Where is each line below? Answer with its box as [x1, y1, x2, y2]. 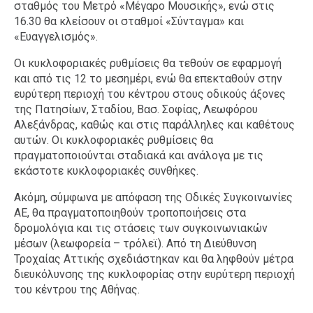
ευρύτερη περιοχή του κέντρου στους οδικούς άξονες [14, 87, 286, 101]
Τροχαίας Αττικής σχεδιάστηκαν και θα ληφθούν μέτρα [14, 252, 293, 266]
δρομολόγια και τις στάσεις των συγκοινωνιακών [14, 221, 268, 235]
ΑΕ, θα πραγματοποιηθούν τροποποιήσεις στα [14, 206, 246, 220]
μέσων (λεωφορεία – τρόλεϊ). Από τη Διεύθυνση [14, 237, 256, 251]
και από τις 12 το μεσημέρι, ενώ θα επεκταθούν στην [14, 72, 282, 86]
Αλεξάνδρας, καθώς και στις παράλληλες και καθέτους [14, 118, 295, 132]
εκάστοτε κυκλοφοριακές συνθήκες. [14, 164, 198, 178]
